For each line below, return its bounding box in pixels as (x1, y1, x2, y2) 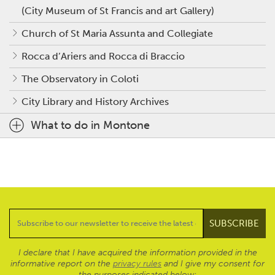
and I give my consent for (161, 258, 265, 269)
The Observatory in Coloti (21, 72, 139, 85)
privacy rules (113, 258, 161, 269)
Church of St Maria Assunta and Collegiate (21, 27, 213, 39)
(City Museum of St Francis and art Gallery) (21, 4, 214, 17)
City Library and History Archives (21, 95, 169, 107)
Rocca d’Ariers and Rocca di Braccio (21, 50, 185, 62)
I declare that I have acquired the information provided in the (18, 247, 257, 258)
